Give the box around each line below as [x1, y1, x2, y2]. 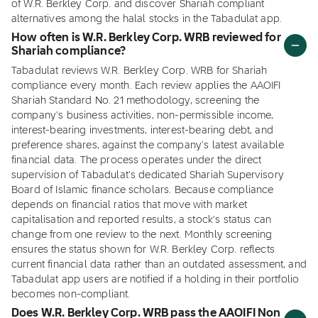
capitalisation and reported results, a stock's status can [11, 215, 272, 225]
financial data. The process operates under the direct [11, 155, 262, 165]
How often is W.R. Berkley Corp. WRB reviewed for [11, 33, 281, 44]
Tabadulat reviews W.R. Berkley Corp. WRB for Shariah [11, 66, 268, 76]
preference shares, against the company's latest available [11, 141, 285, 150]
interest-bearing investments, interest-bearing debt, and [11, 126, 273, 136]
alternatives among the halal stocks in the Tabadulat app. [11, 14, 283, 24]
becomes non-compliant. [11, 290, 131, 300]
